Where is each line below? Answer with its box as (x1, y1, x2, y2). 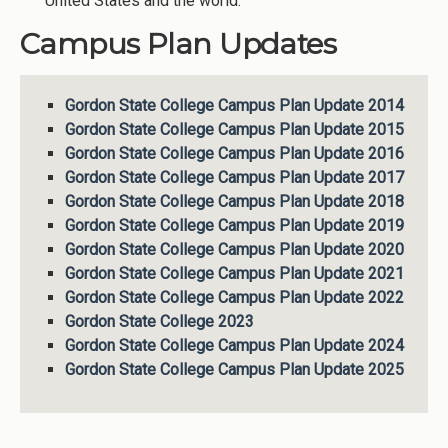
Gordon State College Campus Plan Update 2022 (64, 287, 404, 307)
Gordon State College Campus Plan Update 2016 (64, 143, 404, 163)
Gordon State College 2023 (64, 311, 254, 331)
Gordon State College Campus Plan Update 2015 (64, 119, 404, 139)
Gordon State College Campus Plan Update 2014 (64, 95, 404, 115)
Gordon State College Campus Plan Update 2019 (64, 215, 404, 235)
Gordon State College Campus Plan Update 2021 (64, 263, 404, 283)
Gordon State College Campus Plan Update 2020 (64, 239, 404, 259)
